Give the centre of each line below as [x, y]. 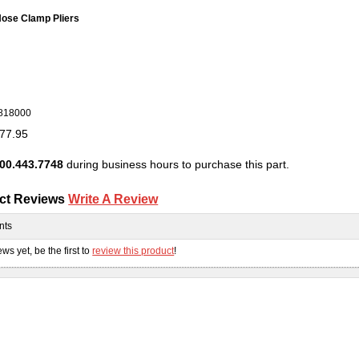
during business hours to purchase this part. [176, 164]
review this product [133, 250]
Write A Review [113, 199]
